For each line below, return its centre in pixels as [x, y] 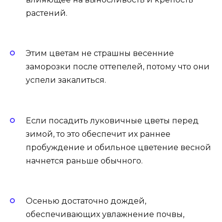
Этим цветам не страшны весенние [100, 54]
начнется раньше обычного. [84, 161]
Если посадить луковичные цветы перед [112, 120]
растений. [47, 13]
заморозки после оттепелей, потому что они [118, 67]
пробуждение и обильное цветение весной [118, 147]
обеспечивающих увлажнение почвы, [105, 214]
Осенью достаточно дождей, [86, 201]
